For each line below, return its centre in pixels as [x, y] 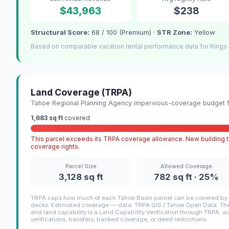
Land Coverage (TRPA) [81, 93]
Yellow [204, 32]
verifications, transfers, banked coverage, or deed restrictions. [119, 220]
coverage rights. [55, 147]
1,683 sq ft [47, 118]
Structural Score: [60, 32]
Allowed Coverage [187, 166]
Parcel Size [81, 166]
